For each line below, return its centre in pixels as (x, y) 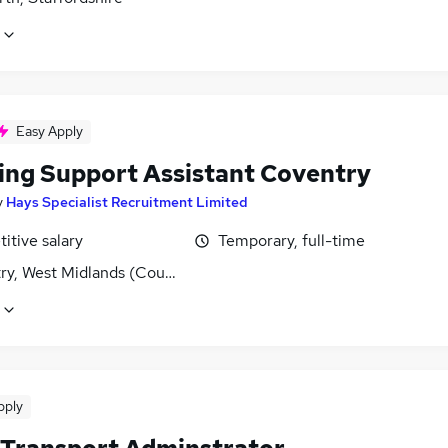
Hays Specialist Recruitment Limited (127, 201)
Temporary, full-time (291, 240)
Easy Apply (49, 130)
